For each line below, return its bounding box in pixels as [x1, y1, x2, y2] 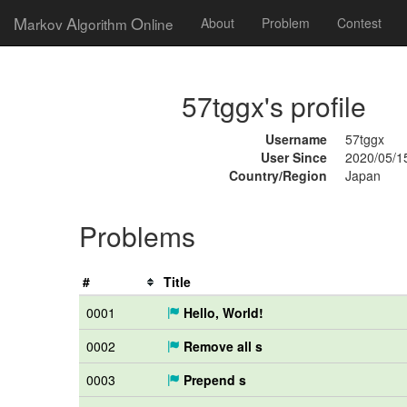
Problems [79, 216, 195, 255]
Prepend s [180, 371, 246, 389]
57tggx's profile [181, 86, 366, 125]
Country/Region [228, 166, 327, 184]
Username [264, 130, 327, 148]
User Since [260, 148, 327, 166]
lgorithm [77, 14, 131, 34]
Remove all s [180, 337, 263, 355]
